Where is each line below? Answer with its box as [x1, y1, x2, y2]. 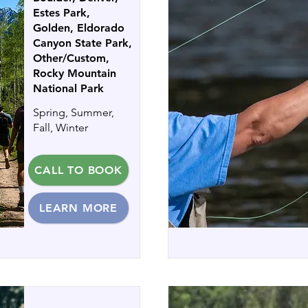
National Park [33, 82, 104, 95]
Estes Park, [33, 6, 90, 19]
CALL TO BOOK [34, 164, 122, 177]
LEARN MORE [39, 201, 118, 214]
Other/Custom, [33, 52, 109, 65]
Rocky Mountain [33, 67, 116, 80]
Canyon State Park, [33, 36, 132, 49]
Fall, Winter [33, 121, 88, 134]
